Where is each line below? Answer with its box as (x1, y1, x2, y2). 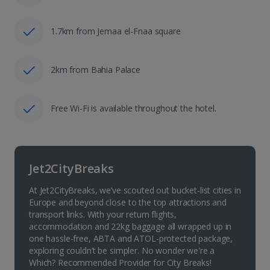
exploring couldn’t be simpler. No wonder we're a (29, 245, 215, 257)
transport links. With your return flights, (29, 209, 177, 221)
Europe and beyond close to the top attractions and (29, 196, 227, 209)
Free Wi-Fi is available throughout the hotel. (51, 102, 216, 115)
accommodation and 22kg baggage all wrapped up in (29, 221, 232, 233)
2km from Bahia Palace (51, 64, 141, 76)
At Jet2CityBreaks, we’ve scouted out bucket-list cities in (29, 184, 241, 196)
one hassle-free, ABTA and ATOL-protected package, (29, 233, 233, 245)
